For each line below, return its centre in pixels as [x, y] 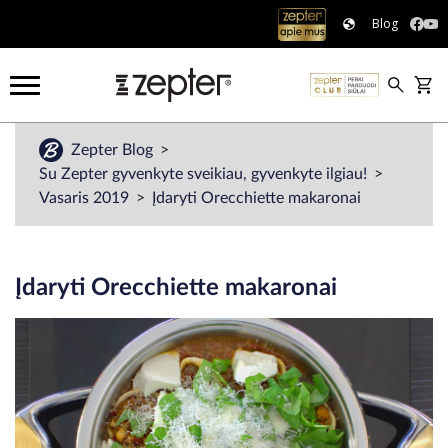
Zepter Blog [114, 150]
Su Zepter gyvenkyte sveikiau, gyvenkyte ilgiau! [205, 174]
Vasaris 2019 [86, 198]
